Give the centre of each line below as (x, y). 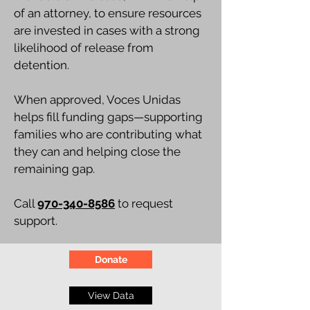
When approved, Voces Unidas (97, 100)
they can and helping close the (97, 152)
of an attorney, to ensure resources (108, 13)
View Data (111, 295)
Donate (111, 259)
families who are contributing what (108, 134)
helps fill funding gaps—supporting (108, 117)
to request (144, 203)
